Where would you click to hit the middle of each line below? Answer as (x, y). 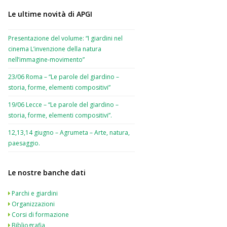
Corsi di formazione (40, 215)
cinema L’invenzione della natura (55, 49)
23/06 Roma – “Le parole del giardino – (64, 77)
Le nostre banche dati (47, 173)
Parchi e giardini (35, 193)
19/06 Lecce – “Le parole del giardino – (63, 105)
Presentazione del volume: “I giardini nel (65, 38)
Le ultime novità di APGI (50, 14)
